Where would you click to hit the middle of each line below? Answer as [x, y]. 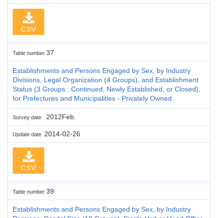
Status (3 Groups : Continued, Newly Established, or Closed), [107, 89]
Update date [28, 134]
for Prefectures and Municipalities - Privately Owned [92, 98]
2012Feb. [60, 117]
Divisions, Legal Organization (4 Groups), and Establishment [106, 80]
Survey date [28, 117]
